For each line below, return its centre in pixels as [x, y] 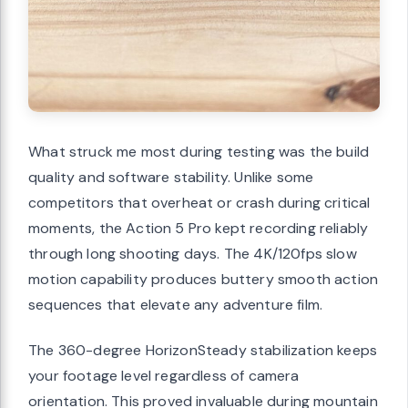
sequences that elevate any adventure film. [176, 304]
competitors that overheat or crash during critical [199, 202]
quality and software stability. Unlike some [171, 177]
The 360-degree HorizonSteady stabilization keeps [203, 350]
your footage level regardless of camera [164, 375]
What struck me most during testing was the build [199, 151]
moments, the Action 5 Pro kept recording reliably [199, 228]
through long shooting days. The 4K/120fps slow [193, 253]
